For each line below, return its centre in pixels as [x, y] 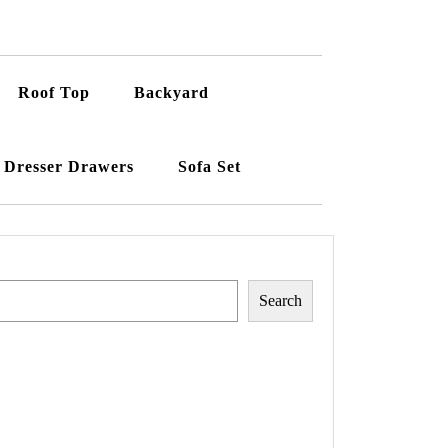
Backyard [171, 93]
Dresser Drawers [69, 167]
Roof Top [54, 93]
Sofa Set [209, 167]
